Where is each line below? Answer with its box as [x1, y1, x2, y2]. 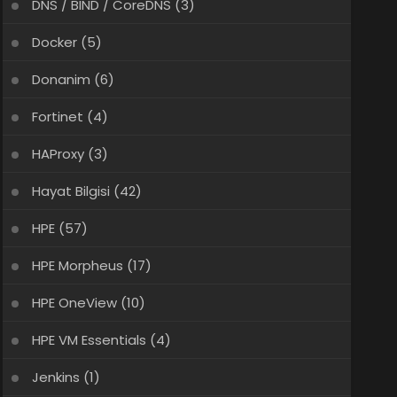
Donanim [31, 70, 90, 89]
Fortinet [31, 107, 83, 126]
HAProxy [31, 144, 84, 163]
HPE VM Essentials [31, 331, 146, 349]
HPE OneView [31, 293, 117, 312]
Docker [31, 33, 77, 51]
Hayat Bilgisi [31, 182, 110, 200]
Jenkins [31, 368, 80, 386]
